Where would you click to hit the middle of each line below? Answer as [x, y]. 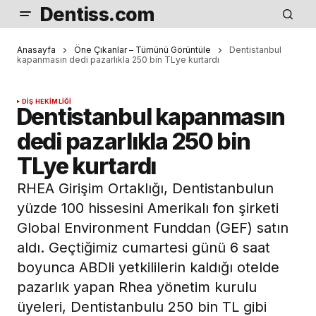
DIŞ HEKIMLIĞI [47, 102]
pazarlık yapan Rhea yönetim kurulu [137, 287]
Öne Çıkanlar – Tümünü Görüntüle [142, 50]
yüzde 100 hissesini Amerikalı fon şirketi [148, 208]
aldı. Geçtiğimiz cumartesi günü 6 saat [144, 248]
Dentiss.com [97, 14]
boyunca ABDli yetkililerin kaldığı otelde [148, 268]
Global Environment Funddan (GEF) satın [153, 228]
